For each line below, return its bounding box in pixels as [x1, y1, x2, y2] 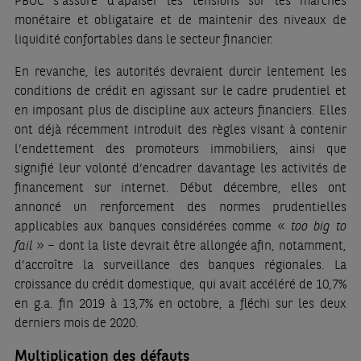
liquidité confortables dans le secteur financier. [14, 31, 273, 47]
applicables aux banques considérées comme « [14, 218, 292, 234]
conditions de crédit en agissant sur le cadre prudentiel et [14, 82, 347, 98]
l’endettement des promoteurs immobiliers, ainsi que [14, 140, 347, 156]
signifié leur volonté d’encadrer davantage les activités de [14, 160, 347, 176]
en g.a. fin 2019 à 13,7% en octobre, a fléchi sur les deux [14, 295, 347, 311]
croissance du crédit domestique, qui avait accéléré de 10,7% [14, 276, 347, 292]
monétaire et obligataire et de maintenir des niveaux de [14, 11, 347, 27]
